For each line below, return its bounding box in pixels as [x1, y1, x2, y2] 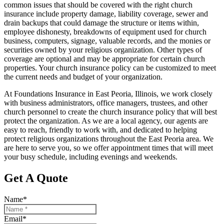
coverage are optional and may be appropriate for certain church [4, 54, 205, 63]
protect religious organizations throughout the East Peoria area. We [4, 134, 213, 143]
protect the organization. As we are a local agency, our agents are [4, 116, 208, 125]
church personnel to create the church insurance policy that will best [4, 107, 217, 116]
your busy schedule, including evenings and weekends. [4, 152, 177, 161]
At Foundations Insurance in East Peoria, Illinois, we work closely [4, 89, 212, 98]
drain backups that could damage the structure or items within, [4, 18, 199, 27]
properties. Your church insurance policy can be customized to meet [4, 63, 216, 72]
